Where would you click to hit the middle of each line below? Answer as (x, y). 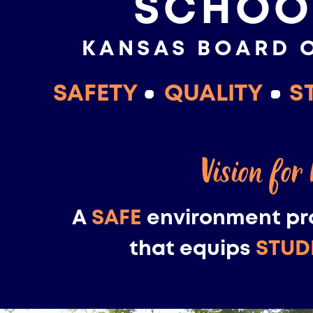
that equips (192, 250)
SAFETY (95, 94)
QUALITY (213, 94)
